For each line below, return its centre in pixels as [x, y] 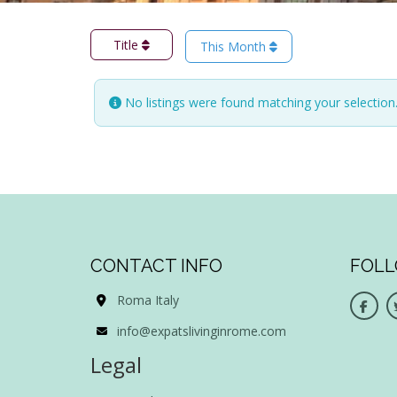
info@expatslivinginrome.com [202, 331]
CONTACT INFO [156, 265]
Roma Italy [148, 300]
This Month [235, 47]
